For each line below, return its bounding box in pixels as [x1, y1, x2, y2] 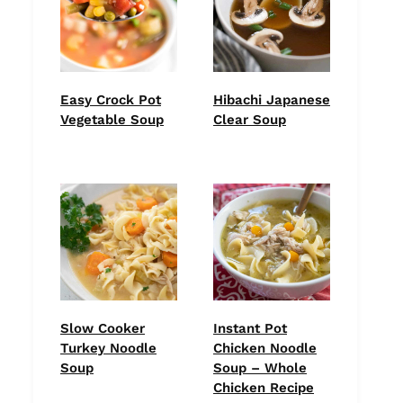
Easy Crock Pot [60, 92, 161, 108]
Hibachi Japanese [213, 92, 330, 108]
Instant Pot [213, 320, 287, 336]
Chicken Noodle [213, 340, 317, 356]
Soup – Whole [213, 360, 307, 376]
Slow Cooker [60, 320, 145, 336]
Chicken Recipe [213, 380, 314, 396]
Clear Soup [213, 112, 286, 128]
